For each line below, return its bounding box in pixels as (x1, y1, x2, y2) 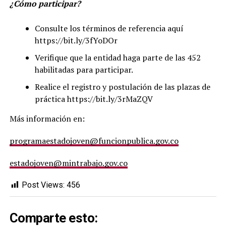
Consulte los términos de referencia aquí (34, 22, 184, 34)
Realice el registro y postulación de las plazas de (34, 81, 210, 92)
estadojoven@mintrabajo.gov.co (9, 157, 128, 168)
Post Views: (21, 180, 65, 190)
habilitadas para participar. (34, 64, 133, 75)
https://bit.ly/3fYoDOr (34, 34, 118, 46)
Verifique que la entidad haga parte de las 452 (34, 51, 201, 63)
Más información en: (9, 112, 85, 124)
